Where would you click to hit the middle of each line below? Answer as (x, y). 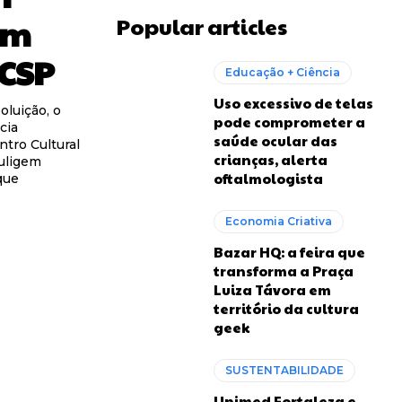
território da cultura (287, 308)
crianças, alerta (271, 159)
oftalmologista (269, 178)
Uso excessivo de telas (294, 103)
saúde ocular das (276, 140)
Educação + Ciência (283, 72)
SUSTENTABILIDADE (285, 370)
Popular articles (202, 26)
